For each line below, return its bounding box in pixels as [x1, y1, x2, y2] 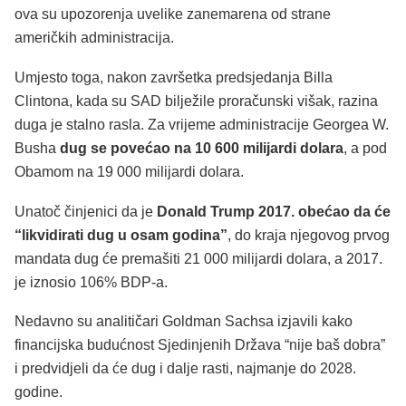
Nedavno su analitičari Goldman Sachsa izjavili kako [14, 314, 353, 330]
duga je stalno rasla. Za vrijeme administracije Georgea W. [14, 117, 389, 133]
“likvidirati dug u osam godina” [14, 227, 227, 243]
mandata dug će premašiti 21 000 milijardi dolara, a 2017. [14, 250, 382, 266]
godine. [14, 384, 63, 401]
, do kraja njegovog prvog [227, 227, 390, 243]
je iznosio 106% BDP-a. [14, 274, 168, 290]
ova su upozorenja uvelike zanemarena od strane [14, 6, 331, 23]
